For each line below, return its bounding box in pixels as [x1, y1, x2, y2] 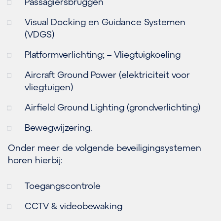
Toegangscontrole [25, 180, 101, 191]
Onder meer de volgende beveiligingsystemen [8, 142, 201, 153]
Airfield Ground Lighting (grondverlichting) [25, 101, 200, 112]
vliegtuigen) [25, 81, 73, 92]
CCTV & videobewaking [25, 200, 122, 211]
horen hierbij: [8, 154, 63, 165]
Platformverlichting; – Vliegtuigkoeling [25, 48, 181, 60]
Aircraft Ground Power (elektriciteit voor [25, 69, 190, 80]
